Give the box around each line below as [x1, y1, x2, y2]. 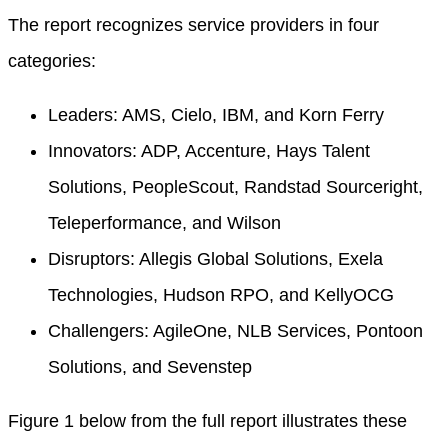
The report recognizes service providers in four [8, 15, 379, 35]
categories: [8, 51, 96, 71]
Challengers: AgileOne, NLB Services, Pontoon [48, 321, 423, 341]
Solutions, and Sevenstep [48, 357, 252, 377]
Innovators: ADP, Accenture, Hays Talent [48, 141, 370, 161]
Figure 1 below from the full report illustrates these [8, 411, 407, 431]
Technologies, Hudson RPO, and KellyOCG [48, 285, 394, 305]
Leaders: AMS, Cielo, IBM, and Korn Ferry [48, 105, 384, 125]
